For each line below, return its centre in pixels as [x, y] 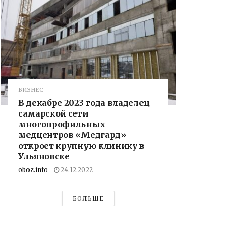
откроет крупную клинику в [81, 145]
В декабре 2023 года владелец [84, 103]
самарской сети [53, 113]
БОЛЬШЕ [88, 198]
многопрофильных [62, 124]
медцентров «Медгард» [72, 135]
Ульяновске [44, 156]
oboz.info [33, 169]
